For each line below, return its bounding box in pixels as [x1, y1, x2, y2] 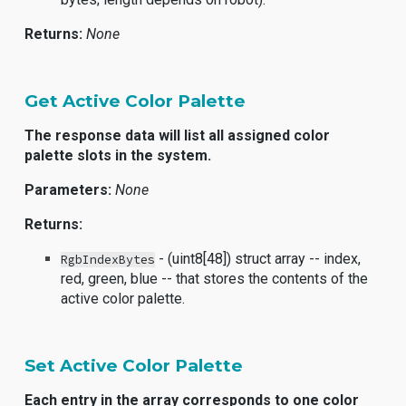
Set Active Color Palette [24, 355, 244, 376]
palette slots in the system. [24, 147, 212, 164]
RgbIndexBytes [61, 252, 156, 267]
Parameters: [24, 181, 112, 198]
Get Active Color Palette [24, 91, 246, 111]
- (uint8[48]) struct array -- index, [155, 250, 362, 267]
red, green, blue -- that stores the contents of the [61, 270, 369, 287]
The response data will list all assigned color [24, 127, 331, 144]
